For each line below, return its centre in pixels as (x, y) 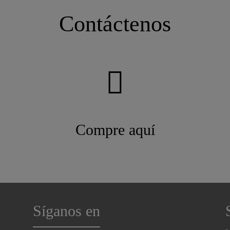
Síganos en (66, 211)
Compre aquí (115, 130)
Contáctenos (115, 24)
